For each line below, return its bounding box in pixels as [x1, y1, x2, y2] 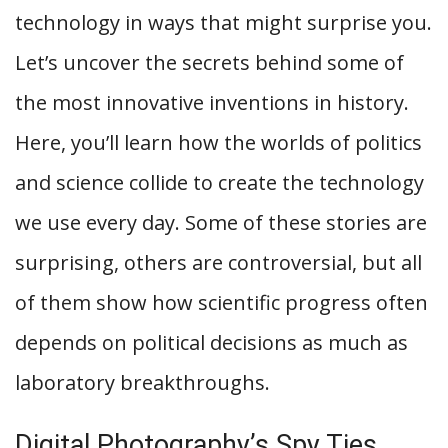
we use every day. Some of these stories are [15, 209, 427, 236]
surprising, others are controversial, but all [15, 249, 422, 276]
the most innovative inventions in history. [15, 89, 409, 116]
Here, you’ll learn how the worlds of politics [15, 129, 422, 156]
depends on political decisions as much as [15, 329, 408, 356]
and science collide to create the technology [15, 169, 424, 196]
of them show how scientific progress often [15, 289, 428, 316]
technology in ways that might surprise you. [15, 9, 432, 36]
